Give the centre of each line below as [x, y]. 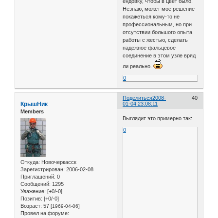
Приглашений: [38, 176]
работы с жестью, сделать [155, 40]
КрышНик [34, 104]
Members [32, 112]
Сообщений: [36, 184]
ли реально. [138, 66]
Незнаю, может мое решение [159, 9]
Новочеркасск [58, 162]
